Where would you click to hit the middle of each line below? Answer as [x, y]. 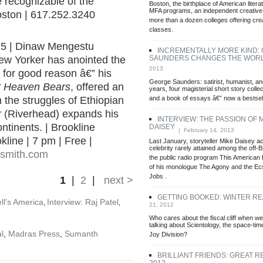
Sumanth [81, 234]
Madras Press [34, 234]
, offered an [97, 87]
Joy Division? [168, 236]
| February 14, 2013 [205, 130]
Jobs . [158, 178]
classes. [161, 31]
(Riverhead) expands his [60, 114]
